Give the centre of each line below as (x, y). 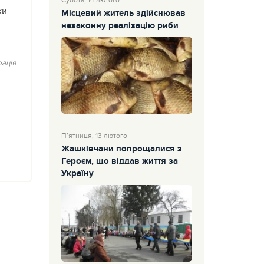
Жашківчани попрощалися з (121, 149)
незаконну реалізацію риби (120, 26)
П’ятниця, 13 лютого (94, 136)
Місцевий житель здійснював (123, 14)
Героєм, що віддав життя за (119, 162)
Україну (77, 174)
